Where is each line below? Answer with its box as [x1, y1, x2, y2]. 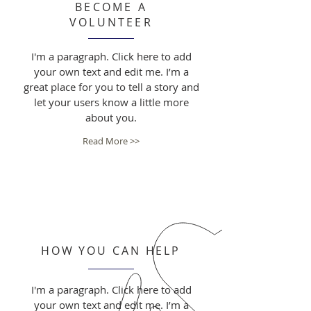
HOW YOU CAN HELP [40, 243, 181, 258]
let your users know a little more [33, 95, 189, 109]
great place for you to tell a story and [23, 80, 199, 94]
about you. [85, 110, 137, 124]
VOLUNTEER [69, 15, 153, 30]
